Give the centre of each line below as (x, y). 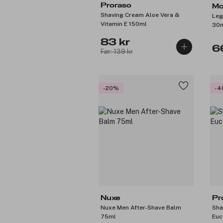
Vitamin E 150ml (124, 24)
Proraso (116, 5)
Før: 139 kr (117, 51)
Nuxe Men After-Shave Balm (141, 207)
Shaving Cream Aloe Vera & (140, 15)
